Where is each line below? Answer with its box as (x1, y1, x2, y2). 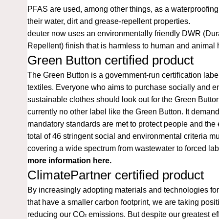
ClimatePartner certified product (27, 168, 204, 182)
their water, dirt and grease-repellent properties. (27, 17, 190, 25)
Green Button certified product (27, 53, 194, 67)
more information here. (27, 156, 111, 165)
